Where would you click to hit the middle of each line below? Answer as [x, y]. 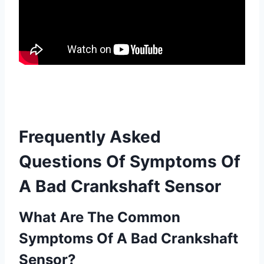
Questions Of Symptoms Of [130, 162]
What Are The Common [100, 217]
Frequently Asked [90, 137]
